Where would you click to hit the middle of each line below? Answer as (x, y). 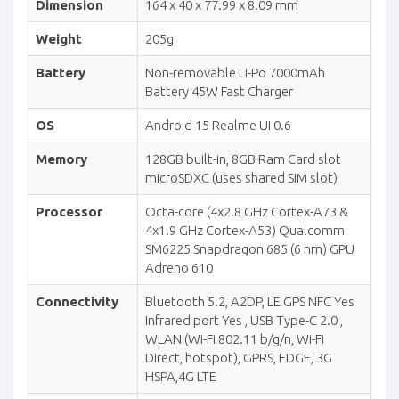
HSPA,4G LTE (181, 376)
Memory (61, 159)
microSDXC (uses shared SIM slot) (241, 177)
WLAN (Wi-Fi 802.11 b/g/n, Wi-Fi (235, 338)
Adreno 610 (179, 267)
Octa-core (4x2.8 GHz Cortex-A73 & (247, 211)
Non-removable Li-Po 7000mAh (235, 72)
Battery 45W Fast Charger (219, 91)
